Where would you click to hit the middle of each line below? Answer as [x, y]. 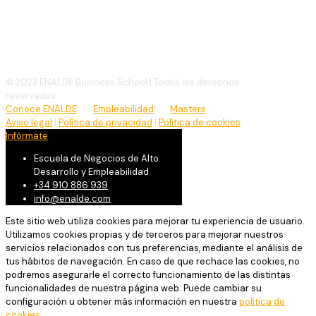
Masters [188, 109]
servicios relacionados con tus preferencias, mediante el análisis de [154, 248]
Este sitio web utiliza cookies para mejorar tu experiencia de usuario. [155, 221]
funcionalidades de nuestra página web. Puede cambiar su [134, 288]
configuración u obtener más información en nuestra [122, 301]
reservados [31, 95]
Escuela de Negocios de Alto [96, 158]
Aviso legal [29, 122]
